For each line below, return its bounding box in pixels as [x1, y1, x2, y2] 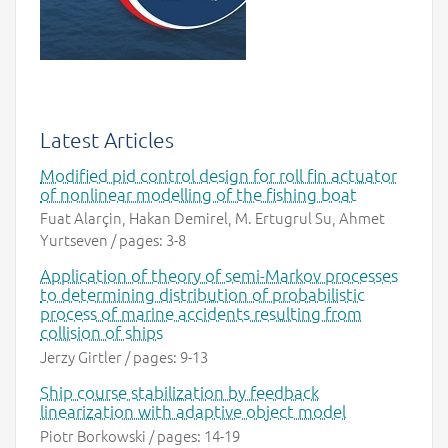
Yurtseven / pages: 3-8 [40, 229, 186, 251]
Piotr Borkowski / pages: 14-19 [40, 424, 240, 446]
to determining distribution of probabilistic [40, 283, 365, 306]
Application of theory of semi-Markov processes [40, 264, 398, 287]
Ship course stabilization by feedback [40, 381, 319, 403]
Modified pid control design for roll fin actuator [40, 163, 397, 186]
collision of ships [40, 321, 163, 344]
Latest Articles [40, 127, 174, 152]
